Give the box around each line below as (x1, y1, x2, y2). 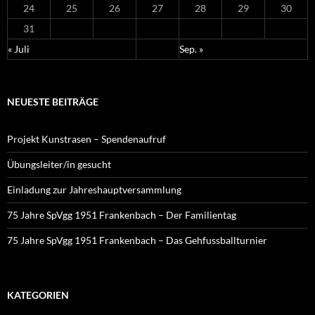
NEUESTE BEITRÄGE (7, 96, 98, 108)
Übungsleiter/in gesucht (7, 158, 111, 170)
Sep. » (179, 43, 203, 55)
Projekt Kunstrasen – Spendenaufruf (7, 133, 166, 145)
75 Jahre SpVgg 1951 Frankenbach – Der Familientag (7, 209, 236, 221)
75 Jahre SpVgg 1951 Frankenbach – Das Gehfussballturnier (7, 234, 267, 246)
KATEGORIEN (7, 289, 69, 301)
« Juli (8, 43, 30, 55)
